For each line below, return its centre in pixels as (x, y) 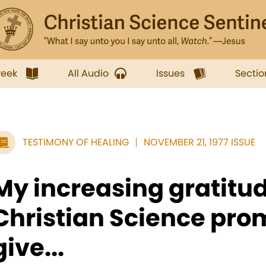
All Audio (88, 73)
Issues (170, 73)
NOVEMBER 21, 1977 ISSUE (199, 142)
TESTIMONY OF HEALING (76, 142)
